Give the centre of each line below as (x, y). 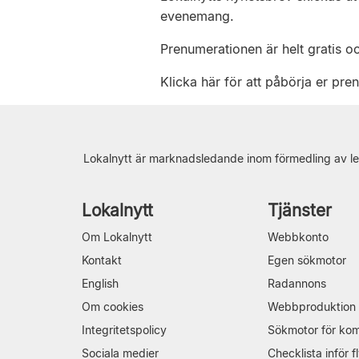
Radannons (297, 283)
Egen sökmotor (307, 260)
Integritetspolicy (124, 329)
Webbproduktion (312, 306)
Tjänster (300, 210)
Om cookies (113, 306)
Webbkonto (298, 236)
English (100, 283)
